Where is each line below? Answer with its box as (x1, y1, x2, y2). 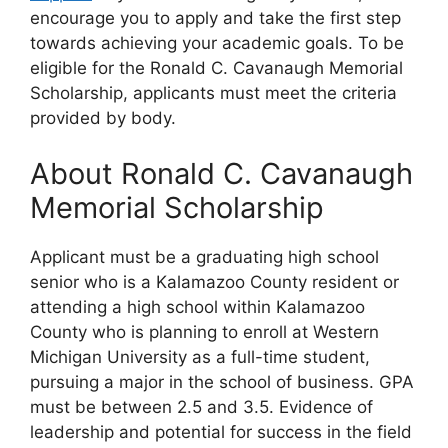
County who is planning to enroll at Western (30, 321, 379, 342)
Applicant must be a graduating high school (30, 246, 379, 267)
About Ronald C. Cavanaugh (30, 155, 413, 191)
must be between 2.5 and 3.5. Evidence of (30, 396, 373, 417)
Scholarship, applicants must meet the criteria (30, 83, 397, 104)
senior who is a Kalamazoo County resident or (30, 271, 399, 292)
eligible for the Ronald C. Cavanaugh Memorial (30, 58, 403, 79)
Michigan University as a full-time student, (30, 346, 370, 367)
